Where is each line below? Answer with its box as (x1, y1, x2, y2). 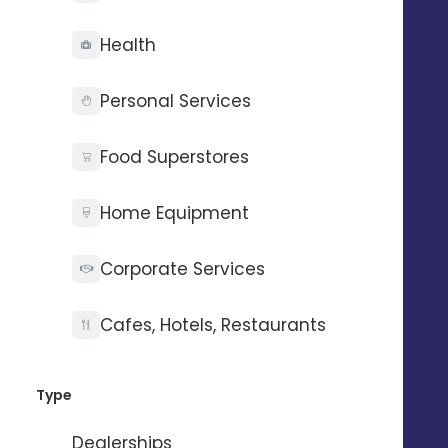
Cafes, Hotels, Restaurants (100, 313, 326, 337)
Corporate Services (100, 257, 265, 281)
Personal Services (100, 89, 251, 113)
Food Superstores (100, 145, 249, 169)
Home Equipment (100, 201, 249, 225)
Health (100, 33, 156, 57)
